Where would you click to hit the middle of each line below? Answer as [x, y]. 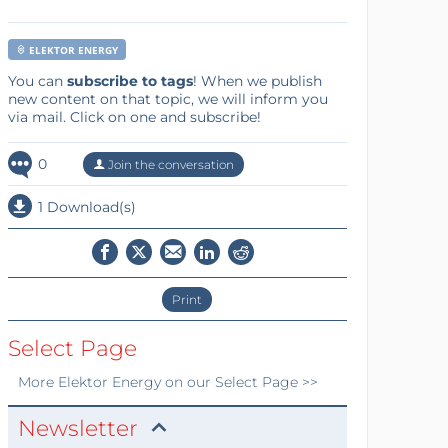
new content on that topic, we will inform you [167, 98]
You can [37, 80]
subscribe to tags [129, 80]
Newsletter [77, 428]
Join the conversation [169, 164]
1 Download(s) [86, 206]
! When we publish [257, 80]
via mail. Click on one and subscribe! [134, 116]
